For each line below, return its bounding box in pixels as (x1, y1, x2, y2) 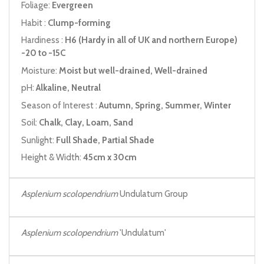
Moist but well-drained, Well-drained (59, 65, 207, 76)
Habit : (21, 17, 48, 28)
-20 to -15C (21, 48, 65, 59)
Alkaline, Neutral (36, 82, 101, 94)
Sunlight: (21, 134, 56, 146)
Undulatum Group (118, 188, 188, 199)
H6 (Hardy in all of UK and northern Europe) (65, 35, 237, 46)
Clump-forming (48, 17, 111, 28)
